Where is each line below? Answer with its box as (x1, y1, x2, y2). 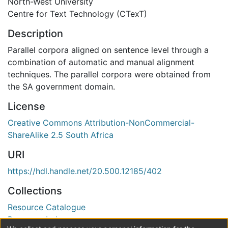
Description (8, 27, 63, 40)
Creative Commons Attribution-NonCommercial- (8, 118, 194, 128)
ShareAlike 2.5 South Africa (8, 130, 113, 140)
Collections (8, 185, 62, 197)
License (8, 100, 45, 112)
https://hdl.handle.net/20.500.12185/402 (8, 166, 162, 176)
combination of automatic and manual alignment (8, 57, 194, 67)
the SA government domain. (8, 81, 115, 92)
